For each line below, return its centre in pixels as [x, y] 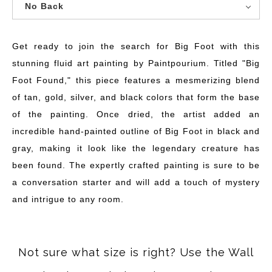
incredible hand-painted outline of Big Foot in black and [136, 131]
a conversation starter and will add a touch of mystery [136, 182]
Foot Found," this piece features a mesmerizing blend [136, 80]
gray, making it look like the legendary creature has [136, 148]
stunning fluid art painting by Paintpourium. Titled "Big [136, 63]
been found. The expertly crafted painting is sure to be [136, 165]
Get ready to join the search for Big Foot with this [136, 46]
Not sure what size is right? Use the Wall [136, 253]
